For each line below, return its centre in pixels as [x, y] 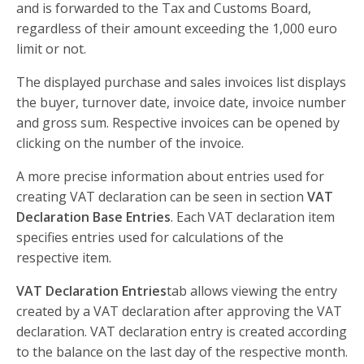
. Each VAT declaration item [253, 217]
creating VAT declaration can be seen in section [162, 197]
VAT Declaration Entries [91, 291]
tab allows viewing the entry [252, 291]
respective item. [64, 258]
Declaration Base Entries [93, 217]
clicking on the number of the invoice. [130, 143]
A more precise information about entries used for [170, 176]
